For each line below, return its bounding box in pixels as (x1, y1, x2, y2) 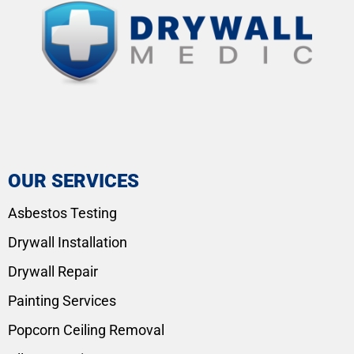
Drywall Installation (8, 234, 127, 251)
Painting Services (8, 292, 116, 310)
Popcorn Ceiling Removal (8, 322, 164, 339)
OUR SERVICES (8, 170, 139, 193)
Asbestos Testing (8, 205, 117, 222)
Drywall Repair (8, 263, 98, 281)
